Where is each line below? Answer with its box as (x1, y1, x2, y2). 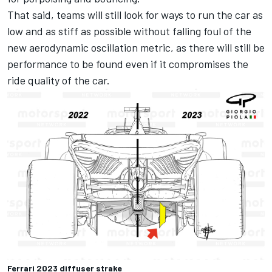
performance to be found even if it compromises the (7, 56, 248, 70)
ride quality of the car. (7, 73, 110, 87)
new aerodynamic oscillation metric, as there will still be (7, 40, 265, 54)
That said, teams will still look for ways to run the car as (7, 7, 263, 21)
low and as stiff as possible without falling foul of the (7, 24, 251, 38)
